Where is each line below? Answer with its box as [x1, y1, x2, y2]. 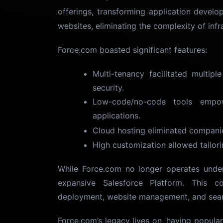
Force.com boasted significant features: [58, 45, 207, 55]
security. [93, 83, 124, 93]
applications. [93, 111, 140, 120]
